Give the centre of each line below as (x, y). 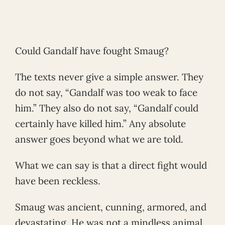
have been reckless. (58, 181)
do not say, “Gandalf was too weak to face (106, 93)
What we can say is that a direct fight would (111, 165)
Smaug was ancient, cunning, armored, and (111, 207)
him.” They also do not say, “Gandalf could (107, 108)
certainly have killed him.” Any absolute (100, 124)
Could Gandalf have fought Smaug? (92, 51)
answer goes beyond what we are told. (99, 139)
